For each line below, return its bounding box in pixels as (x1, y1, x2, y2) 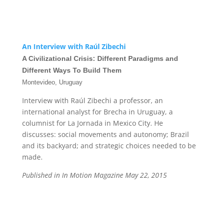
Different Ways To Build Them (22, 66, 121, 74)
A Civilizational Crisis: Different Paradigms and (22, 55, 178, 62)
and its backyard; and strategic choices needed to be (22, 141, 196, 150)
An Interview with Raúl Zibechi (22, 42, 126, 51)
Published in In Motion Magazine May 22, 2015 (22, 170, 167, 180)
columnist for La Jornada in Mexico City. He (22, 118, 163, 128)
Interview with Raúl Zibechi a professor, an (22, 96, 163, 105)
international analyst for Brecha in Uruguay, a (22, 107, 173, 116)
